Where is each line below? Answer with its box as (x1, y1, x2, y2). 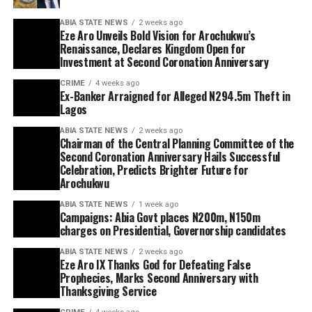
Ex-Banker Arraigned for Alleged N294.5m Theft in (59, 88, 290, 105)
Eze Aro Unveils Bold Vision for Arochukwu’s (59, 27, 256, 45)
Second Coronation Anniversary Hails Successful (59, 148, 280, 166)
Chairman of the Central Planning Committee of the (59, 135, 294, 153)
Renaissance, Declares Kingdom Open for (59, 40, 246, 58)
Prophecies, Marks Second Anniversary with (59, 270, 258, 287)
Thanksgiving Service (59, 283, 157, 300)
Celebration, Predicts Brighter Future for (59, 162, 249, 179)
